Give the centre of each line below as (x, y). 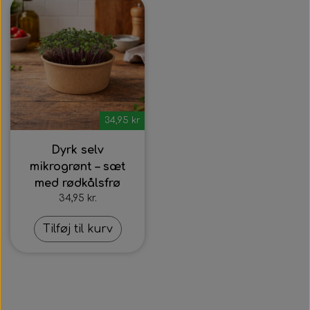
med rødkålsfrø (77, 183)
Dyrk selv (77, 150)
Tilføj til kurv (77, 229)
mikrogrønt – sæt (77, 167)
